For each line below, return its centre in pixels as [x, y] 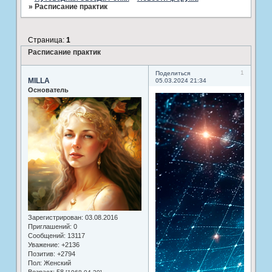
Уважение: [43, 245]
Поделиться [172, 73]
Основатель [48, 90]
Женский [56, 263]
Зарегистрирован [54, 217]
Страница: [47, 40]
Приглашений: [49, 226]
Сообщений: [46, 236]
